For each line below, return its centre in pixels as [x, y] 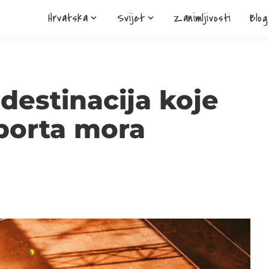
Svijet [131, 18]
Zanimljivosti [202, 18]
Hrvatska [68, 18]
